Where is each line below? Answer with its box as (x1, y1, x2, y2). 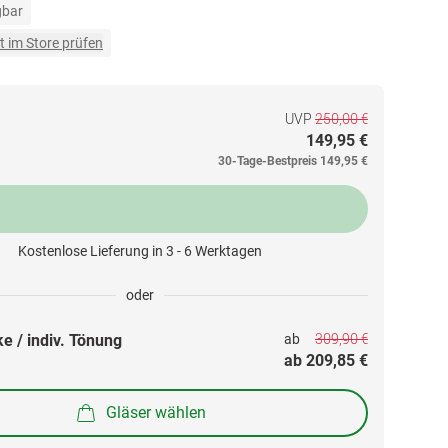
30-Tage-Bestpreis (218, 154, 317, 168)
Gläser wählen (106, 402, 206, 422)
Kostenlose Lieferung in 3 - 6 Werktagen (18, 243, 262, 259)
